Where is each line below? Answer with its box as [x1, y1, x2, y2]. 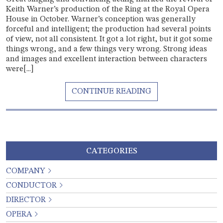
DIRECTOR [6, 196, 46, 205]
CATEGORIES [86, 147, 137, 156]
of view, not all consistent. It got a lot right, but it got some [6, 35, 213, 44]
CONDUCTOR [6, 182, 57, 190]
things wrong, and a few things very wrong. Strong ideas [6, 45, 207, 54]
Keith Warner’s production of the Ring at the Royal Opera [6, 5, 210, 14]
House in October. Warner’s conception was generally [6, 15, 196, 24]
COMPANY [6, 167, 45, 176]
